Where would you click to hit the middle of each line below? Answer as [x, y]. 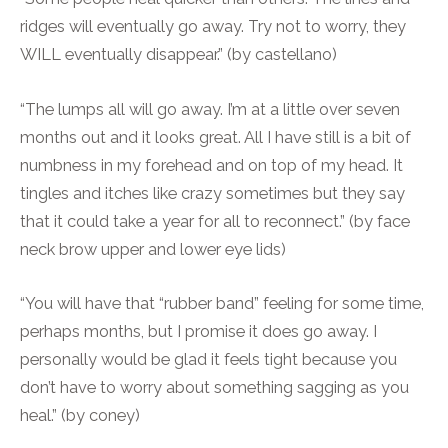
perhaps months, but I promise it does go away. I [198, 331]
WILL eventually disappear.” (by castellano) [178, 55]
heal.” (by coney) [80, 415]
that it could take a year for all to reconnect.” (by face [215, 221]
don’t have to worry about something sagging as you [214, 387]
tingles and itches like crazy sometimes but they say [212, 193]
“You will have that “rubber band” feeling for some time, [222, 303]
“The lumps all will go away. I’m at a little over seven [210, 109]
